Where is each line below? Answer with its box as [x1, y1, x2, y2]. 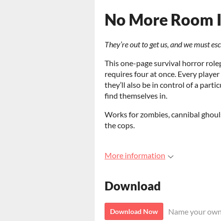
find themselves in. [105, 91, 167, 100]
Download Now [110, 207, 158, 216]
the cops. [105, 120, 135, 130]
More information [105, 150, 165, 160]
